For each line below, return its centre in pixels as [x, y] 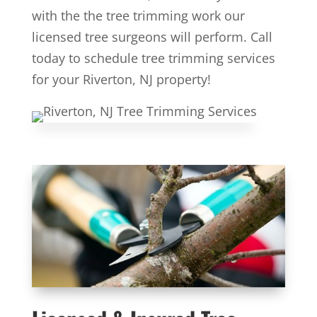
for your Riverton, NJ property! [121, 79]
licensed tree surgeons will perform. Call [152, 37]
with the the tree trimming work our [138, 16]
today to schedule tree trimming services [153, 58]
